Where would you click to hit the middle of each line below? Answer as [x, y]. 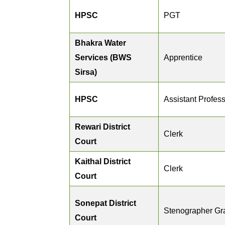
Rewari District [102, 127]
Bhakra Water [100, 43]
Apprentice [183, 58]
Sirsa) [86, 72]
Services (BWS [103, 58]
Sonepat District [105, 203]
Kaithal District [103, 161]
